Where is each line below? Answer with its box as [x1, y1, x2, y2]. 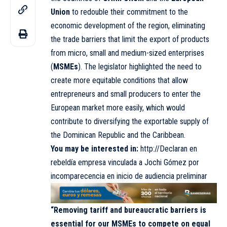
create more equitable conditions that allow [51, 75, 188, 85]
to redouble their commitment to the [70, 7, 188, 17]
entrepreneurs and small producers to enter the [51, 89, 201, 99]
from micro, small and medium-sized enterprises [51, 48, 204, 58]
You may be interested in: [51, 143, 138, 154]
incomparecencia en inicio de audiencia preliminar [51, 171, 207, 181]
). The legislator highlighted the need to [78, 61, 202, 71]
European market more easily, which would [51, 102, 185, 112]
